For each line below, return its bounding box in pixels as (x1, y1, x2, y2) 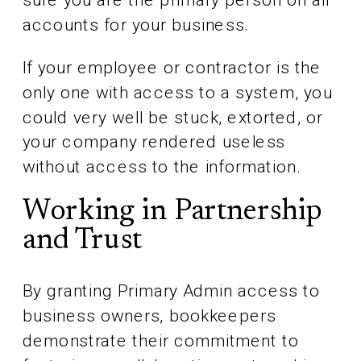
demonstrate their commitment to (23, 330, 299, 351)
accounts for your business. (23, 15, 250, 35)
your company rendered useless (23, 131, 286, 152)
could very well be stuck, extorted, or (23, 106, 323, 128)
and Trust (23, 226, 143, 256)
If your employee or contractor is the (23, 57, 322, 78)
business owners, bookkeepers (23, 305, 276, 326)
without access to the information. (23, 156, 302, 177)
